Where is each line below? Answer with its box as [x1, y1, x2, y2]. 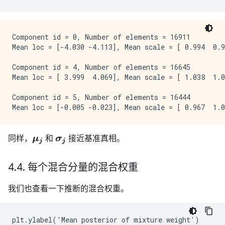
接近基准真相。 [66, 133, 125, 143]
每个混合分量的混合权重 [25, 161, 138, 174]
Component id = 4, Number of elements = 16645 [12, 62, 190, 72]
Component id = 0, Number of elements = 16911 [12, 32, 190, 42]
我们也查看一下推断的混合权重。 [8, 183, 129, 193]
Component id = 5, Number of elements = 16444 [12, 92, 190, 102]
